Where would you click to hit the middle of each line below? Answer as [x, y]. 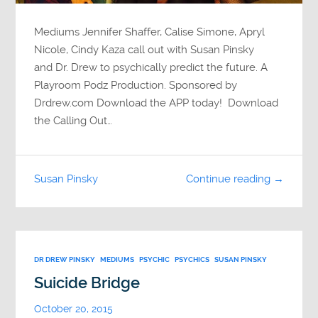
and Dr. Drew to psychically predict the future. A [151, 67]
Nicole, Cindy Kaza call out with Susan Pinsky [144, 49]
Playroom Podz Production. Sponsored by [136, 85]
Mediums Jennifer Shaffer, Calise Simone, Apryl [150, 32]
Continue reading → [235, 179]
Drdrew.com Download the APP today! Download [157, 103]
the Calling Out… [73, 120]
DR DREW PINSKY [65, 259]
